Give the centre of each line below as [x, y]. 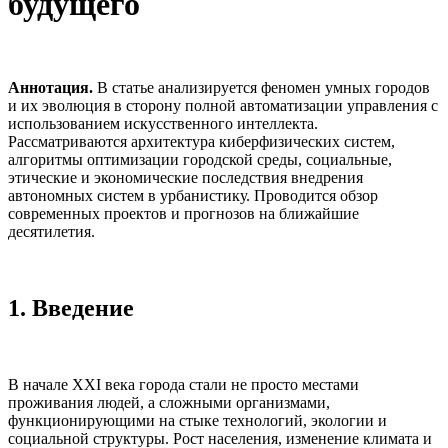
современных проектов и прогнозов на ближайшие [183, 213]
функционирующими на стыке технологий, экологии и [197, 420]
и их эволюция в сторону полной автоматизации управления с [223, 105]
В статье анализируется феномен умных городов [261, 87]
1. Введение [71, 307]
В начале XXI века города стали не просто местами [183, 384]
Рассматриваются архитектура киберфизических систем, [201, 141]
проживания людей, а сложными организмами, [169, 402]
